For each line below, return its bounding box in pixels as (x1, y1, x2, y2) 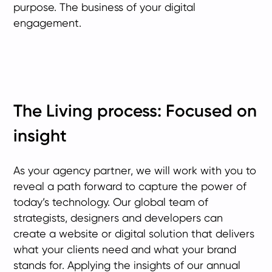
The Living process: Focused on (13, 101, 257, 121)
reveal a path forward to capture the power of (13, 180, 247, 193)
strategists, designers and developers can (13, 211, 223, 225)
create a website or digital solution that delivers (13, 227, 255, 240)
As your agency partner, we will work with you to (13, 164, 257, 177)
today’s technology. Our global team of (13, 195, 209, 209)
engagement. (13, 16, 82, 30)
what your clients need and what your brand (13, 243, 237, 256)
